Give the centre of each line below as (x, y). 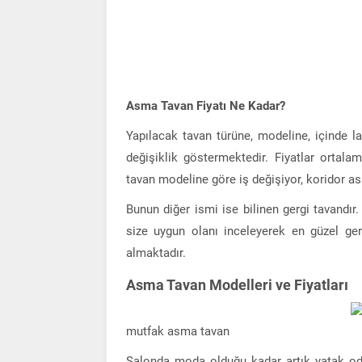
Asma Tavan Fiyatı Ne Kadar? (206, 105)
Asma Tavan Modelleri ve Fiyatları (237, 284)
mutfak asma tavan (178, 331)
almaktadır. (156, 253)
